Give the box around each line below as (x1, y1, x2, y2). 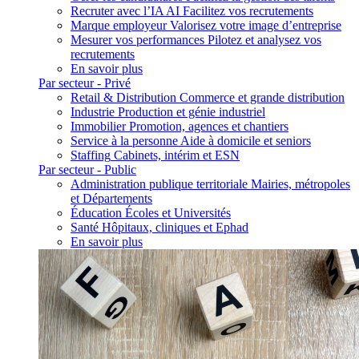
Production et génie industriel (118, 105, 265, 119)
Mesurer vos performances (71, 33, 204, 46)
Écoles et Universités (125, 206, 231, 220)
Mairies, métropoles (251, 177, 350, 191)
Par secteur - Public (38, 163, 136, 176)
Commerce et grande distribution (179, 91, 345, 104)
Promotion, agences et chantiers (129, 119, 288, 133)
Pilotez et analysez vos (208, 33, 321, 46)
